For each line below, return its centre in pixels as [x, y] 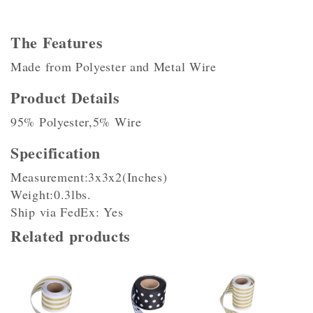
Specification [56, 153]
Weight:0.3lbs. [51, 194]
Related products [71, 236]
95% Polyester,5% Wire [76, 122]
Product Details [65, 97]
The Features [57, 42]
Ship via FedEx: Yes [67, 212]
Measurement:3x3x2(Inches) [89, 177]
